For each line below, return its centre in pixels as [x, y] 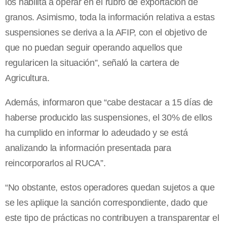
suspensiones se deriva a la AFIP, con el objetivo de [106, 32]
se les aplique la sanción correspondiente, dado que [106, 202]
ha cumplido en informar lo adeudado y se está [97, 133]
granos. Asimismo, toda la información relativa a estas [110, 17]
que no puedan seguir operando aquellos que [94, 47]
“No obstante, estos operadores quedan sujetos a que [110, 187]
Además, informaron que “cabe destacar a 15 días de [109, 102]
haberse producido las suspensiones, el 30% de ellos [109, 117]
